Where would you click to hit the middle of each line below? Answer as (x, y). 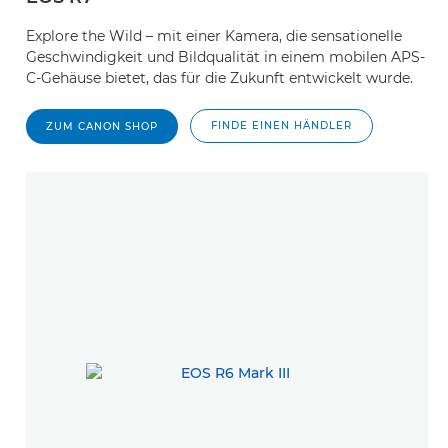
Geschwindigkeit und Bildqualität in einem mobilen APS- (225, 57)
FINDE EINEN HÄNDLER (281, 125)
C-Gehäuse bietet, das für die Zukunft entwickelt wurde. (219, 78)
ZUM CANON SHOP (102, 126)
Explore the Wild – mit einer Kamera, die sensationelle (214, 36)
